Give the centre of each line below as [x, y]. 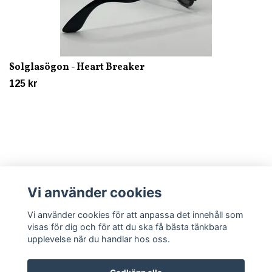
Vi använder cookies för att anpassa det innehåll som [135, 214]
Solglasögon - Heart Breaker [77, 67]
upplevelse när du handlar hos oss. [98, 239]
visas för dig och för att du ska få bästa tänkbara [127, 226]
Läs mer [28, 199]
